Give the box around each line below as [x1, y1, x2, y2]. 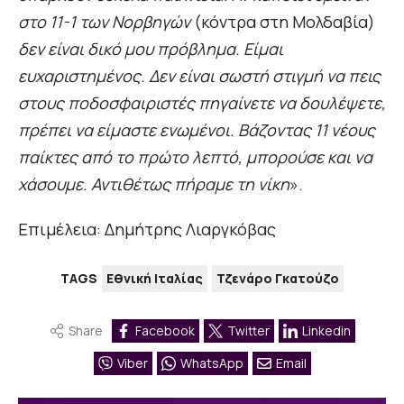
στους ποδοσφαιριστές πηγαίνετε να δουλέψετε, [18, 92, 386, 115]
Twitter [226, 322, 270, 340]
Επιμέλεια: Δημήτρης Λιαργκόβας [18, 218, 276, 241]
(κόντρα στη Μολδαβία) [190, 11, 375, 33]
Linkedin [301, 322, 351, 340]
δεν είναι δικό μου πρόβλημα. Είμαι [18, 38, 283, 60]
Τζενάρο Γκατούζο [216, 270, 339, 288]
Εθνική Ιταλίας [106, 270, 203, 288]
